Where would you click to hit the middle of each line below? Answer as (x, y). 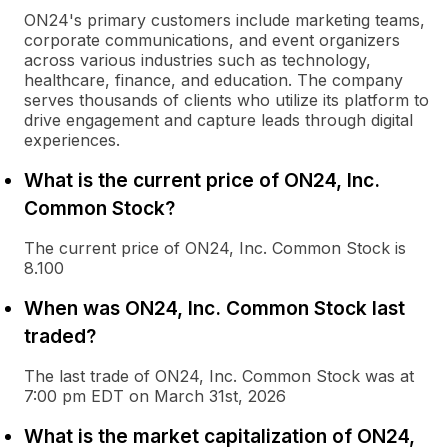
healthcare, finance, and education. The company (213, 80)
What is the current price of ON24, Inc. (202, 180)
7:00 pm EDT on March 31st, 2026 (155, 396)
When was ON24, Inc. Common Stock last (214, 308)
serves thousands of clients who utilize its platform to (226, 100)
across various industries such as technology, (197, 60)
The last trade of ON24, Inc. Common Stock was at (219, 376)
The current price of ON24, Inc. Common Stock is (215, 248)
